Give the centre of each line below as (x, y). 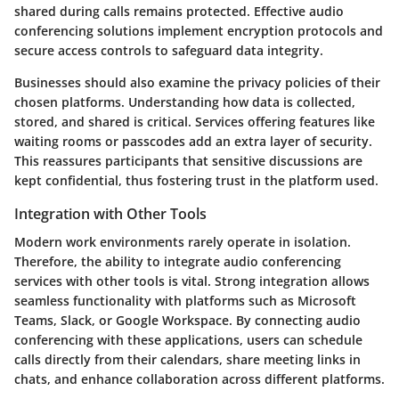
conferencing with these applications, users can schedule (188, 340)
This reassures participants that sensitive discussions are (188, 161)
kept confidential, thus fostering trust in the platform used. (196, 181)
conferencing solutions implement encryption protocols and (199, 31)
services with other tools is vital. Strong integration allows (192, 281)
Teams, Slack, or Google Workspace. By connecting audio (187, 321)
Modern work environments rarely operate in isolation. (183, 242)
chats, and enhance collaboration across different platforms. (199, 379)
